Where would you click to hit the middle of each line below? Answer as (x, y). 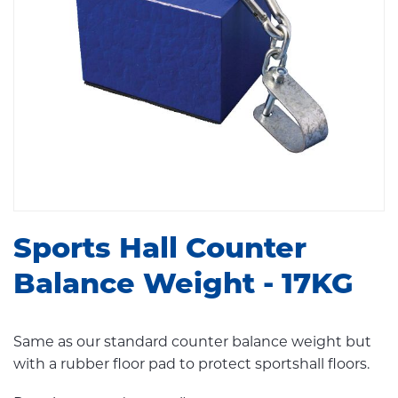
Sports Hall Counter (160, 251)
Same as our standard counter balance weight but (192, 343)
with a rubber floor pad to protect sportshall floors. (193, 365)
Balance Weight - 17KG (183, 286)
